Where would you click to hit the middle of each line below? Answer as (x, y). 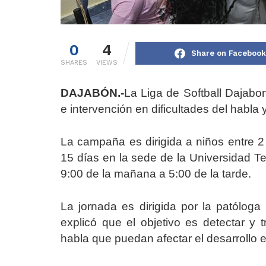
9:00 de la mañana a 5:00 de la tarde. (156, 174)
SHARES (74, 63)
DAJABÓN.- (92, 93)
